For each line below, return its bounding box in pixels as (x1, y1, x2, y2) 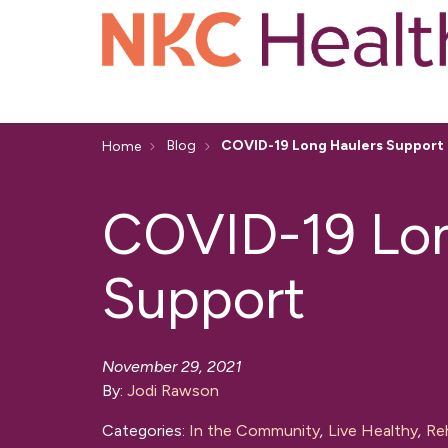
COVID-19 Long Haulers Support (221, 137, 444, 155)
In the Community (189, 421, 320, 441)
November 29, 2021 (102, 357, 242, 377)
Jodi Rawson (127, 381, 219, 401)
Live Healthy (328, 421, 418, 441)
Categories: (102, 421, 189, 441)
